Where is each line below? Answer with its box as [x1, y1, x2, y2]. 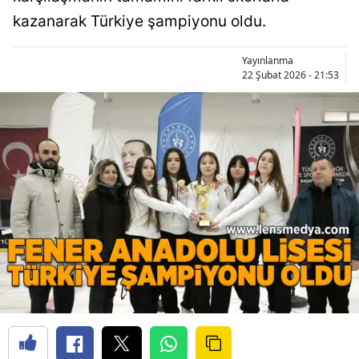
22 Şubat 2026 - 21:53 [242, 68, 339, 82]
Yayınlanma [242, 54, 293, 67]
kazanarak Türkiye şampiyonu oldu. [13, 12, 266, 30]
